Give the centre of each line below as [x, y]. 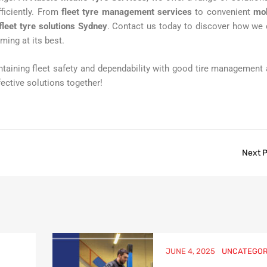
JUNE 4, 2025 [190, 251]
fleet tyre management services [127, 12]
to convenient [223, 12]
